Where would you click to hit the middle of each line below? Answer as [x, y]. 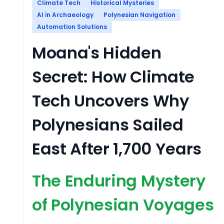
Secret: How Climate [113, 77]
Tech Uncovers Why [110, 101]
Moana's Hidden [97, 53]
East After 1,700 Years [117, 149]
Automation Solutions [72, 27]
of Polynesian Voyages [123, 205]
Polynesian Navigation [139, 15]
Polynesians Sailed [108, 125]
